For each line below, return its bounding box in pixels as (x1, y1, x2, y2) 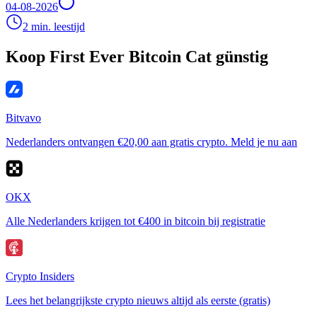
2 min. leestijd (23, 20, 85, 33)
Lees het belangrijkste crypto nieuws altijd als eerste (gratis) (6, 294, 270, 306)
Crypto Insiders (6, 270, 74, 282)
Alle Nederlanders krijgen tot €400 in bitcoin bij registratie (6, 214, 265, 227)
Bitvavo (6, 111, 41, 124)
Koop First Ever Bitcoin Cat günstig (6, 47, 268, 66)
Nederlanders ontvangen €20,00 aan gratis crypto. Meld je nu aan (6, 135, 297, 148)
